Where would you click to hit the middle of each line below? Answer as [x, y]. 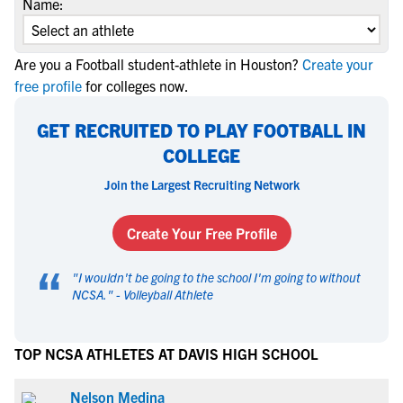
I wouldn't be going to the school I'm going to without [219, 277]
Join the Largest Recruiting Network [201, 184]
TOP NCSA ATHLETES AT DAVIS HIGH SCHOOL [166, 354]
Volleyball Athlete [168, 294]
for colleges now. [137, 85]
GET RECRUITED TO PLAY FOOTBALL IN [201, 130]
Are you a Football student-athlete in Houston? [157, 64]
